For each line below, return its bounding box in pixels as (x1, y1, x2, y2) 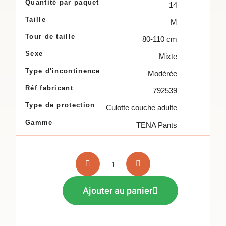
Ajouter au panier (82, 185, 152, 196)
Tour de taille (25, 33, 76, 40)
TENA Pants (136, 121, 177, 129)
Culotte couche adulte (106, 103, 177, 112)
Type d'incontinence (25, 67, 100, 75)
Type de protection (25, 101, 95, 109)
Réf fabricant (25, 84, 73, 92)
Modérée (148, 69, 177, 78)
